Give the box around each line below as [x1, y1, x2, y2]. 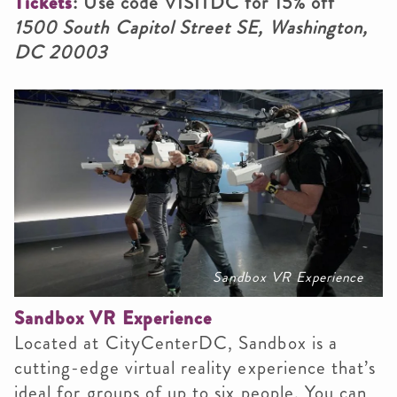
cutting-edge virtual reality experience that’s [14, 354, 377, 381]
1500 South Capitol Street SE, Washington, [14, 13, 369, 41]
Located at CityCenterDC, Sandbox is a [14, 329, 338, 356]
